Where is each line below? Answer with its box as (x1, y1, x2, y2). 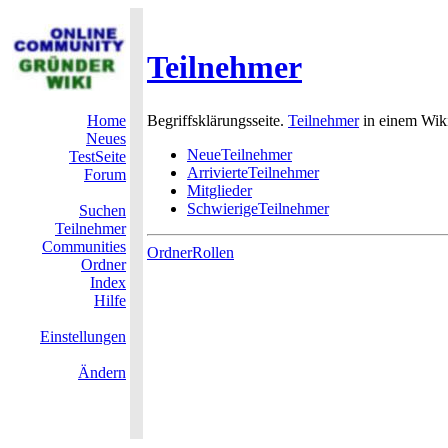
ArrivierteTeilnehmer (187, 164, 319, 181)
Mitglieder (187, 182, 252, 199)
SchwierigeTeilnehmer (187, 200, 329, 217)
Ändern (78, 364, 126, 381)
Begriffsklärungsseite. (147, 112, 288, 129)
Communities (42, 238, 126, 255)
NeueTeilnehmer (187, 146, 292, 163)
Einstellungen (40, 328, 126, 345)
